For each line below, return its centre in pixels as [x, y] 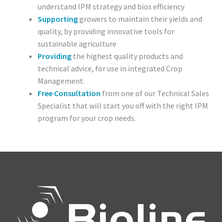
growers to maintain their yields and [140, 19]
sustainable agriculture [77, 43]
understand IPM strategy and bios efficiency [111, 6]
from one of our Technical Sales [155, 93]
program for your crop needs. [87, 118]
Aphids [31, 109]
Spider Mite [39, 63]
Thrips [31, 86]
